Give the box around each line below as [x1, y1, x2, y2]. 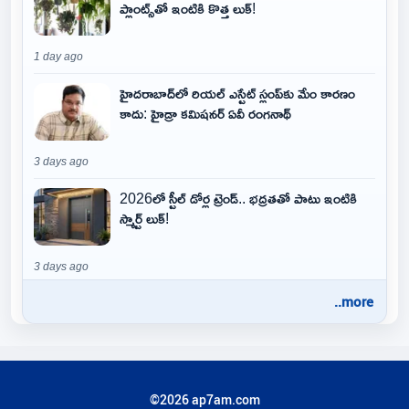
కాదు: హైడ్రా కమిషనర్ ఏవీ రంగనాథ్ [120, 100, 291, 127]
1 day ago [34, 51, 83, 62]
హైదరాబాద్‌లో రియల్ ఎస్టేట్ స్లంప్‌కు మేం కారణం [120, 79, 355, 107]
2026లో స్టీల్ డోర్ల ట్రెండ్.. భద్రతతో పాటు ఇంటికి [120, 184, 357, 212]
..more [334, 292, 373, 310]
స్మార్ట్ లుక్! [120, 204, 169, 232]
